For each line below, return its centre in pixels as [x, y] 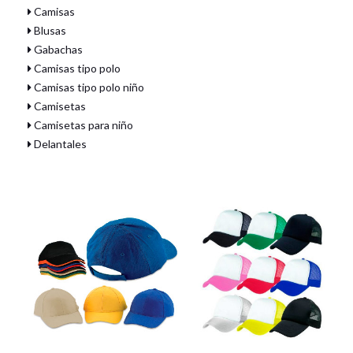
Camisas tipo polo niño [88, 87]
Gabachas [57, 49]
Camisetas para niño [82, 125]
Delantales [59, 144]
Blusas [49, 30]
